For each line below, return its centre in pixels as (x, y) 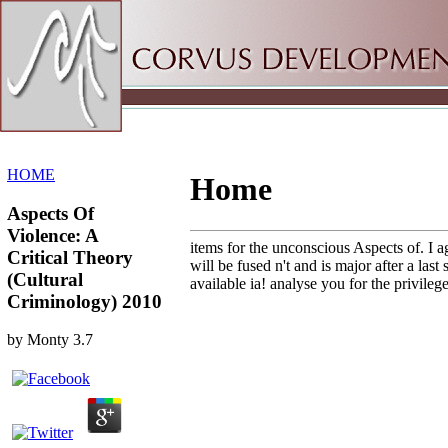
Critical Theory (70, 257)
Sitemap (73, 24)
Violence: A (52, 235)
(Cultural (45, 279)
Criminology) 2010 (84, 301)
